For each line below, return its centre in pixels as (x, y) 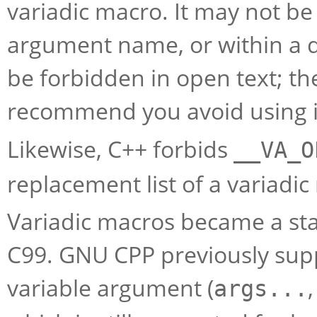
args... (261, 289)
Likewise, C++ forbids (120, 149)
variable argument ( (110, 288)
